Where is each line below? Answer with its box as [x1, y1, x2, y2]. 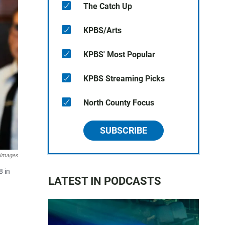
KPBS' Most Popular [83, 50, 155, 59]
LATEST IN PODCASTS [48, 175, 161, 187]
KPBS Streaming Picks [83, 74, 165, 83]
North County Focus [83, 98, 154, 107]
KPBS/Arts [83, 26, 122, 35]
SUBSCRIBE [100, 125, 147, 136]
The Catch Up [83, 2, 132, 11]
